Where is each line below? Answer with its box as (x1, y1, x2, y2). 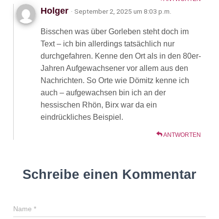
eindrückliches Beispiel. (41, 113, 123, 121)
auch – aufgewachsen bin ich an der (41, 88, 166, 97)
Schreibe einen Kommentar (22, 167, 197, 182)
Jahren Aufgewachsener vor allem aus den (41, 64, 188, 72)
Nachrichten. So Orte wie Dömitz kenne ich (41, 76, 189, 85)
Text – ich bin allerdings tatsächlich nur (41, 40, 175, 48)
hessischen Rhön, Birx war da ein (41, 101, 157, 109)
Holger (41, 6, 71, 16)
